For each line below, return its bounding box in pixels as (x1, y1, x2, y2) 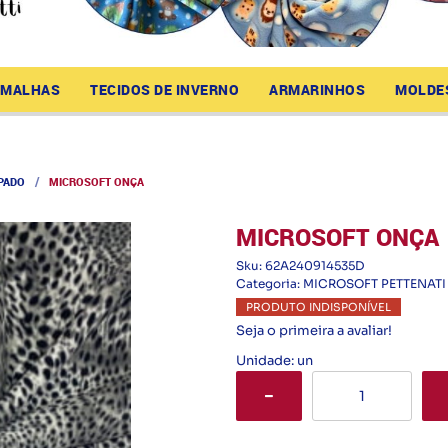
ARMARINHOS (269, 80, 366, 99)
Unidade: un (235, 352, 313, 369)
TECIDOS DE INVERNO (90, 80, 240, 99)
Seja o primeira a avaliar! (235, 322, 392, 339)
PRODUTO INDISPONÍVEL (245, 300, 391, 314)
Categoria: (235, 276, 300, 291)
